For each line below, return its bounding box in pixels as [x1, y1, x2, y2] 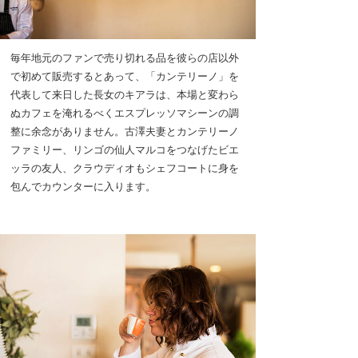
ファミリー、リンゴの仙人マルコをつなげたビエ [10, 142, 239, 156]
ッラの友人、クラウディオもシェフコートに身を [10, 161, 239, 174]
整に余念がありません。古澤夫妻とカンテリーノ [10, 124, 239, 137]
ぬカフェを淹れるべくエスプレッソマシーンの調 [10, 105, 239, 119]
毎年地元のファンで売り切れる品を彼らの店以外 [10, 50, 239, 64]
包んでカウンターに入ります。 [10, 179, 156, 193]
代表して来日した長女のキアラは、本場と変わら [10, 87, 239, 101]
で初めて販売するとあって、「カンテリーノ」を [10, 69, 239, 82]
